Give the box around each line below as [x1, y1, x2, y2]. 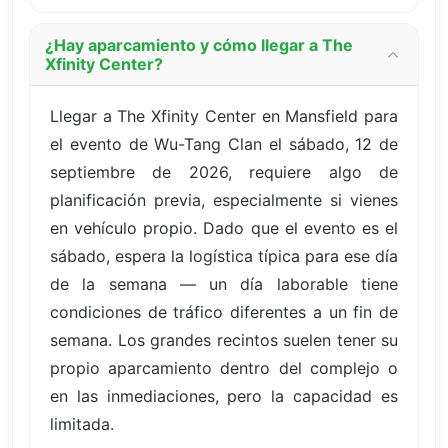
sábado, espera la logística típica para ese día [50, 245, 398, 266]
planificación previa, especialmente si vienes [50, 189, 398, 210]
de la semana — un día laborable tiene [50, 273, 398, 294]
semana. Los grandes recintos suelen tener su [50, 329, 398, 350]
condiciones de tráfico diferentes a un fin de [50, 301, 398, 322]
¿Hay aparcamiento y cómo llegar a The [45, 34, 353, 55]
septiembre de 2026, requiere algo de [50, 161, 398, 182]
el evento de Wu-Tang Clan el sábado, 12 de [50, 133, 398, 154]
